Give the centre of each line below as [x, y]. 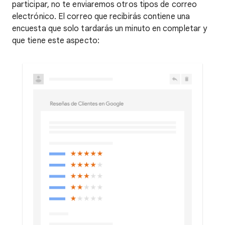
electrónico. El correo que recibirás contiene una [101, 17]
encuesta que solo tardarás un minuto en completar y [110, 29]
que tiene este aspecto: [56, 41]
